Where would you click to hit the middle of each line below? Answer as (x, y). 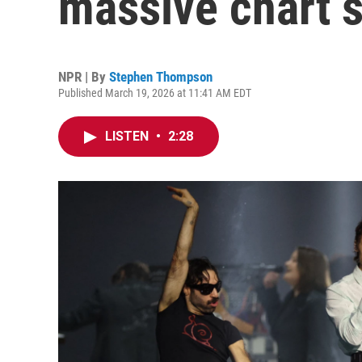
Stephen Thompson (161, 77)
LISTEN (128, 136)
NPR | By (84, 77)
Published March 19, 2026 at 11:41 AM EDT (155, 93)
